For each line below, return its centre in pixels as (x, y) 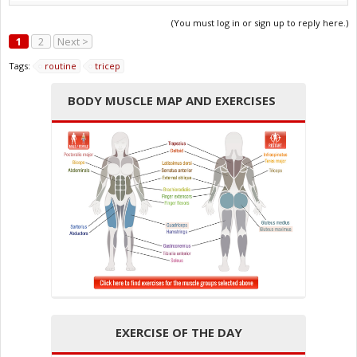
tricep (108, 66)
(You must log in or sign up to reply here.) (260, 23)
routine (61, 66)
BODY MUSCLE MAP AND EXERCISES (172, 101)
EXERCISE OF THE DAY (178, 333)
